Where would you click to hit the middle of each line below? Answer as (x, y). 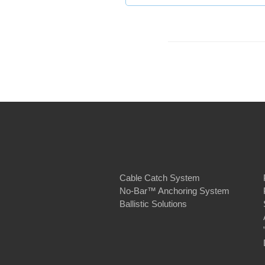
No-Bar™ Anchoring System (174, 191)
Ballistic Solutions (153, 204)
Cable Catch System (160, 178)
